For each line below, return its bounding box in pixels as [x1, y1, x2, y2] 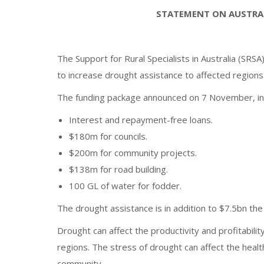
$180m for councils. [69, 130, 147, 142]
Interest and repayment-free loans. [69, 113, 213, 126]
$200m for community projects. [69, 146, 197, 159]
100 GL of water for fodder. [69, 179, 181, 192]
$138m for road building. [69, 163, 168, 175]
